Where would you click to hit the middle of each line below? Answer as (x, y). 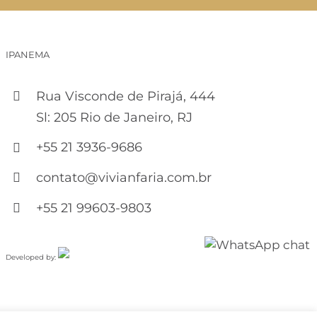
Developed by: (32, 257)
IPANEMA (28, 54)
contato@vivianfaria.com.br (124, 178)
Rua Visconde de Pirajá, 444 (126, 96)
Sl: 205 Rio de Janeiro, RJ (115, 117)
